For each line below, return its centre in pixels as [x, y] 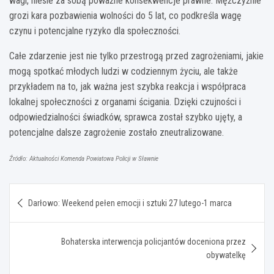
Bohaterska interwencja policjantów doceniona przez [154, 241]
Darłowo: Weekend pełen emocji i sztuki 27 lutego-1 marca [130, 203]
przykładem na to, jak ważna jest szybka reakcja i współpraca [128, 86]
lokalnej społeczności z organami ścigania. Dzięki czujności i [125, 102]
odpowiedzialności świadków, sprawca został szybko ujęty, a [126, 117]
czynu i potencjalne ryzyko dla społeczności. [95, 31]
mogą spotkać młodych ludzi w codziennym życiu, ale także [124, 71]
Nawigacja [47, 192]
